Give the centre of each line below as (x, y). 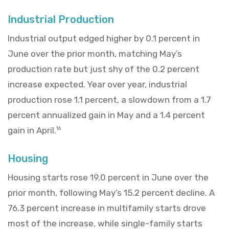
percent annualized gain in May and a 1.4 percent (106, 115)
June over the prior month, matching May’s (95, 53)
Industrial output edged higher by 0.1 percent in (104, 38)
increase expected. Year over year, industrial (97, 84)
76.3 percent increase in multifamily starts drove (107, 208)
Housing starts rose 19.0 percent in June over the (108, 177)
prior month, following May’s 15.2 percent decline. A (111, 192)
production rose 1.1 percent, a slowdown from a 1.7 (109, 99)
